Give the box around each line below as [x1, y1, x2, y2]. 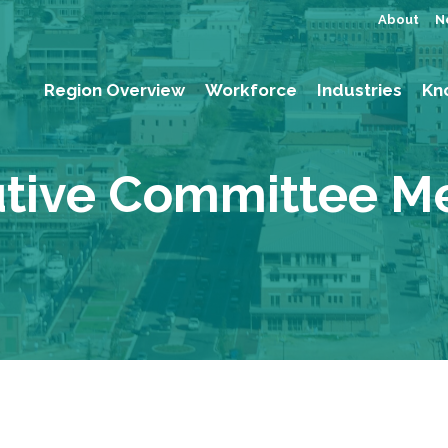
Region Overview [44, 80, 185, 100]
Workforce [205, 80, 297, 100]
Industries [317, 80, 402, 100]
